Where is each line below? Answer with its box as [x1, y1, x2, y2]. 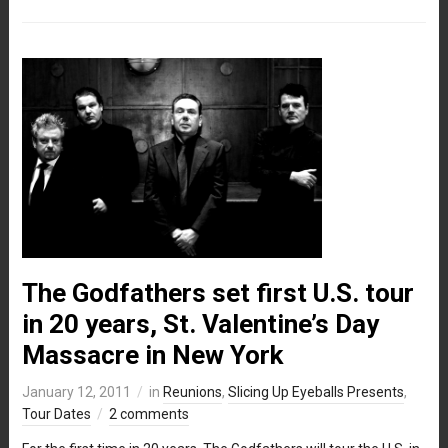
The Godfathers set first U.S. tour [21, 277, 414, 308]
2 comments [108, 405, 189, 422]
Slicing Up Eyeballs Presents [227, 383, 404, 400]
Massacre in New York [21, 339, 283, 370]
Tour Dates [21, 405, 91, 422]
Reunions [162, 383, 222, 400]
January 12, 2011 [21, 383, 131, 400]
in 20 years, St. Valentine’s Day [21, 308, 379, 339]
